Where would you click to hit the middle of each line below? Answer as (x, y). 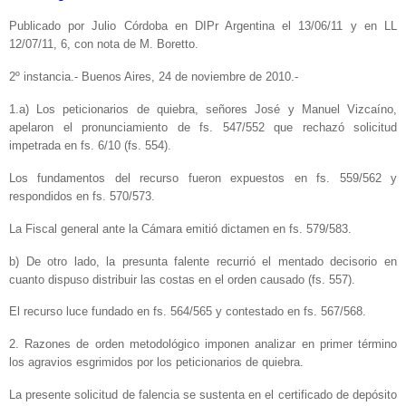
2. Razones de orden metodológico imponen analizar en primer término (203, 344)
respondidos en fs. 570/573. (82, 196)
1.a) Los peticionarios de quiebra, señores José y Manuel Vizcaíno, (203, 110)
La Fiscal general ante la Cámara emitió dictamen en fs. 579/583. (180, 228)
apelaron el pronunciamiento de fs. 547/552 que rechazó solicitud (203, 128)
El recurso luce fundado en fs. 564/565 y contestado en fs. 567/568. (188, 312)
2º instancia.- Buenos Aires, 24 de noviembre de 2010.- (154, 77)
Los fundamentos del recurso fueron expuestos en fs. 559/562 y (203, 178)
